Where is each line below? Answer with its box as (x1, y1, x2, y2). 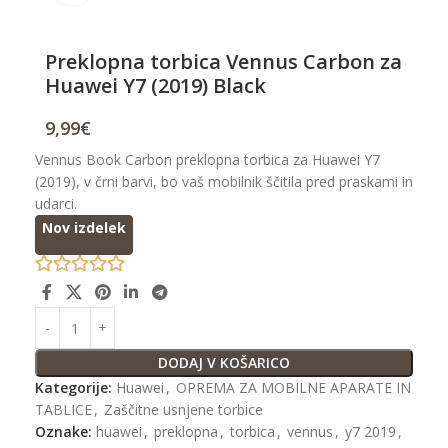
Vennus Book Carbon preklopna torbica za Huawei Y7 (35, 149, 380, 169)
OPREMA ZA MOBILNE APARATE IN (176, 378, 411, 398)
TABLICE (35, 400, 92, 420)
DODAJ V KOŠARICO (157, 353, 290, 373)
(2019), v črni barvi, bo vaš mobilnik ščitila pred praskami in (35, 171, 413, 191)
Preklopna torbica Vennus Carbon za (45, 47, 402, 75)
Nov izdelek (42, 217, 127, 237)
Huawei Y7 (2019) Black (45, 71, 266, 99)
